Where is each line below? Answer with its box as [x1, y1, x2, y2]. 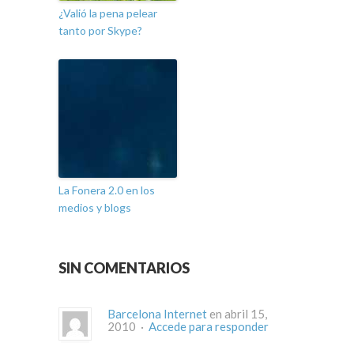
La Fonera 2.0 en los [58, 183, 155, 198]
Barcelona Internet [107, 307, 207, 322]
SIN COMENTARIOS [58, 259, 190, 277]
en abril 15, [207, 307, 267, 322]
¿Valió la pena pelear [58, 6, 157, 21]
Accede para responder [149, 319, 269, 334]
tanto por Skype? [58, 24, 142, 38]
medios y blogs [58, 201, 131, 215]
